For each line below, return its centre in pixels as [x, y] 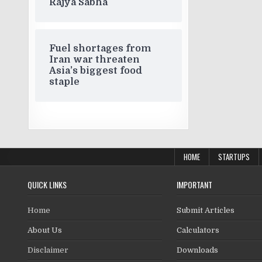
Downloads [197, 250]
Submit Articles [206, 210]
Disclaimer [48, 250]
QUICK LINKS [47, 185]
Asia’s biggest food [96, 71]
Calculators [198, 230]
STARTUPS [234, 157]
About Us [45, 230]
